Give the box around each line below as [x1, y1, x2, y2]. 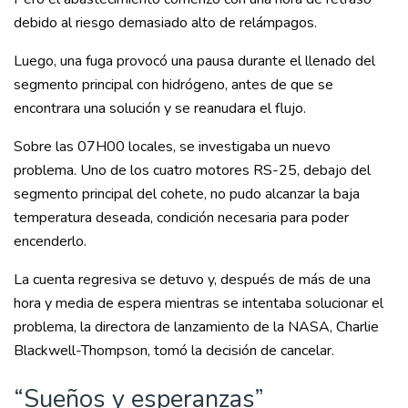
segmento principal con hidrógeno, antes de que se [14, 74, 333, 95]
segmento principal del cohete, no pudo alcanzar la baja [14, 183, 360, 204]
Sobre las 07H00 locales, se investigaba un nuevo [14, 136, 331, 157]
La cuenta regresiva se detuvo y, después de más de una [14, 269, 371, 290]
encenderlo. [14, 230, 87, 251]
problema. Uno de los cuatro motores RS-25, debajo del [14, 159, 371, 180]
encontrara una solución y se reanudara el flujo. [14, 97, 306, 118]
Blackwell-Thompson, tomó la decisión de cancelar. [14, 340, 334, 361]
